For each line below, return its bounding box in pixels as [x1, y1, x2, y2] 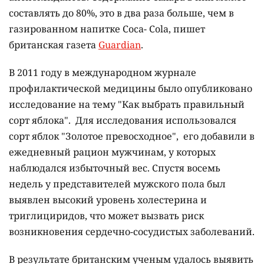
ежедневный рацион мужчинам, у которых [9, 146, 216, 159]
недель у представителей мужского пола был [9, 177, 226, 191]
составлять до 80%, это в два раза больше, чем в [9, 6, 234, 20]
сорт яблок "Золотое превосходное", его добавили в [9, 130, 255, 143]
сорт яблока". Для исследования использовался [9, 114, 236, 127]
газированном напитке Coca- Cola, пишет [9, 22, 205, 36]
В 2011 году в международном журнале [9, 66, 196, 80]
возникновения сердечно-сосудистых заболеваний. [9, 225, 255, 239]
